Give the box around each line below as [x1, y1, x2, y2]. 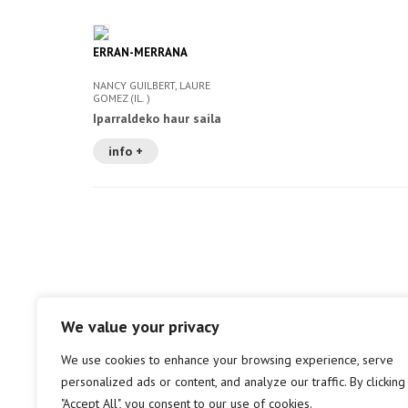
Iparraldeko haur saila [93, 110, 221, 127]
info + [108, 143, 143, 159]
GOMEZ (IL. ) [93, 91, 150, 105]
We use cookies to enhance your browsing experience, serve [61, 352, 393, 368]
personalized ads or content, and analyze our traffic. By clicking [61, 373, 405, 390]
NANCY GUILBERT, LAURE [93, 78, 210, 92]
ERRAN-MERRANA [93, 45, 188, 60]
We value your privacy [61, 316, 219, 337]
